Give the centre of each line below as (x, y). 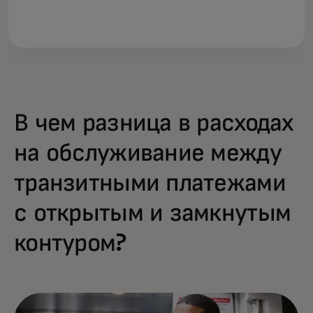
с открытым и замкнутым (153, 213)
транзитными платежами (150, 183)
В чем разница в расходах (154, 123)
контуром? (70, 243)
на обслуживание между (148, 153)
